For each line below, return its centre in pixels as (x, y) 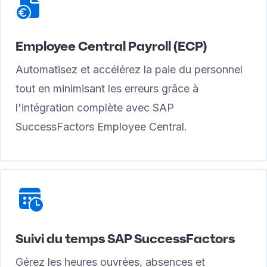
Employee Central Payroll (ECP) (111, 46)
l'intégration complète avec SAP (95, 108)
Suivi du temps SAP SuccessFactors (125, 238)
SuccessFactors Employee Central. (101, 127)
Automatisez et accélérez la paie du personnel (129, 69)
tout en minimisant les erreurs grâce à (107, 89)
